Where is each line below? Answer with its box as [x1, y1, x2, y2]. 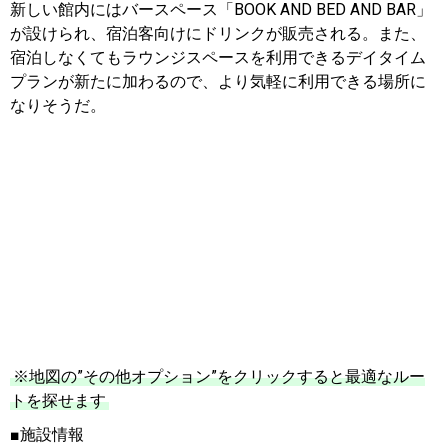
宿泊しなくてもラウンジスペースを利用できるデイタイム [10, 47, 426, 67]
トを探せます [10, 390, 106, 410]
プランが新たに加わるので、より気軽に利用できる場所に [10, 71, 426, 91]
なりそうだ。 [10, 95, 106, 115]
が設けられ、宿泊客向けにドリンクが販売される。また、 [10, 23, 426, 43]
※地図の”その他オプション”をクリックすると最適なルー [13, 366, 425, 386]
